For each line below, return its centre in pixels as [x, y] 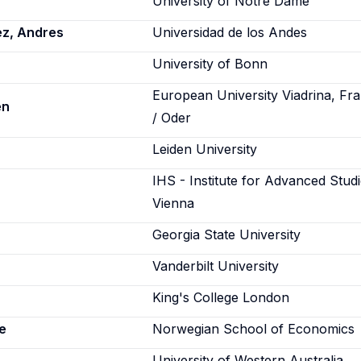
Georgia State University [227, 234]
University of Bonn [210, 64]
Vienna [174, 203]
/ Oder [172, 118]
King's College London [221, 297]
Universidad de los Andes [230, 32]
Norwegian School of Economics [254, 329]
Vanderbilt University [216, 266]
